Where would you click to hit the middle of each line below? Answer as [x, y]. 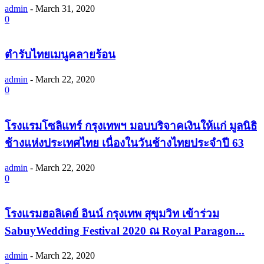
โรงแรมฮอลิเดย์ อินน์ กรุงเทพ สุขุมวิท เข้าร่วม [112, 214]
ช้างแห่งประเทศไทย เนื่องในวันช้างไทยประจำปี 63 [124, 143]
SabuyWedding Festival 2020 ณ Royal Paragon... [125, 231]
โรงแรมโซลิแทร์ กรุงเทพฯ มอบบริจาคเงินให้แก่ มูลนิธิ [131, 126]
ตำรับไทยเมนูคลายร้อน [60, 55]
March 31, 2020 [65, 8]
